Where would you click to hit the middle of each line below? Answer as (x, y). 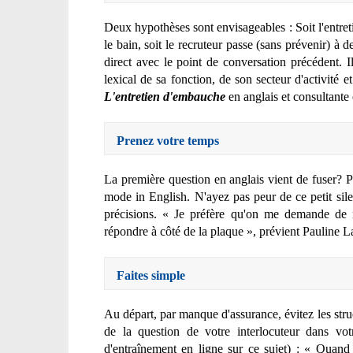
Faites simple (151, 275)
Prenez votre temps (168, 140)
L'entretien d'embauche (165, 97)
